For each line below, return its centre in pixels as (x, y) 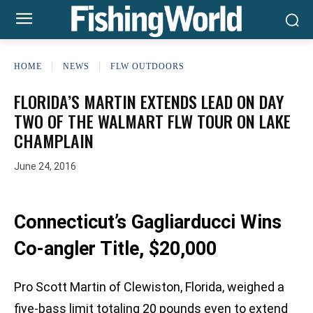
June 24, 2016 (45, 167)
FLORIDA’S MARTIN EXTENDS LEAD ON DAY (149, 101)
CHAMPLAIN (54, 140)
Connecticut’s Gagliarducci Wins (148, 223)
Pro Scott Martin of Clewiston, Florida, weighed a (149, 287)
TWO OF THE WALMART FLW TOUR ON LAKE (152, 121)
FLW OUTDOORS (147, 66)
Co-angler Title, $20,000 (115, 249)
